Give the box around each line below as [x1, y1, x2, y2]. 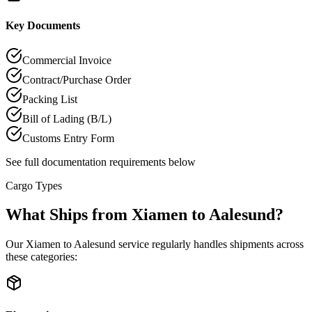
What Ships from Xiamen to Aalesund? [6, 205, 283, 224]
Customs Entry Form [22, 132, 114, 144]
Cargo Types [6, 179, 62, 192]
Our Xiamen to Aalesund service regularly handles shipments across [6, 238, 304, 251]
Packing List [22, 93, 77, 105]
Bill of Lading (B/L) [22, 112, 111, 125]
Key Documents [6, 19, 80, 32]
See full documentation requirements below [6, 155, 196, 168]
